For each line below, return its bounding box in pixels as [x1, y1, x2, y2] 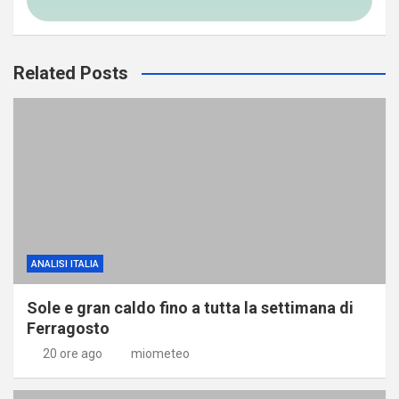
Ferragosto [27, 318, 110, 338]
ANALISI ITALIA [31, 257, 99, 270]
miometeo [131, 346, 190, 361]
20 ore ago [42, 346, 102, 361]
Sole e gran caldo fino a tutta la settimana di [27, 297, 354, 317]
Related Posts [13, 61, 128, 84]
